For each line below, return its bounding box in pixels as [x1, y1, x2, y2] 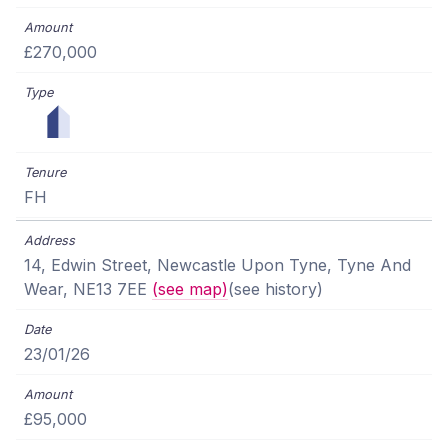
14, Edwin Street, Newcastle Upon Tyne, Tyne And [24, 255, 411, 276]
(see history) [228, 279, 323, 300]
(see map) [152, 279, 228, 300]
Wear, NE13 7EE [24, 279, 152, 300]
